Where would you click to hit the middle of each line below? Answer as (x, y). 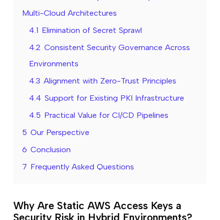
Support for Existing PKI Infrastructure (114, 98)
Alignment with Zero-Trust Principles (110, 81)
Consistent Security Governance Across (117, 47)
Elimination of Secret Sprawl (92, 30)
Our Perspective (60, 132)
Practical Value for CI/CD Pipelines (106, 115)
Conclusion (50, 149)
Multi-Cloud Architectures (69, 13)
